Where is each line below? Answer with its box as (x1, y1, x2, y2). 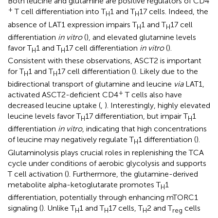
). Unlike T (41, 203, 75, 213)
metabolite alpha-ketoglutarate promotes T (8, 180, 161, 189)
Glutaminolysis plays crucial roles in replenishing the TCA (8, 147, 204, 157)
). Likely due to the (134, 66, 198, 76)
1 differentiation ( (138, 135, 196, 145)
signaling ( (8, 203, 41, 213)
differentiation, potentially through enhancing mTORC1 (8, 192, 198, 202)
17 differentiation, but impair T (85, 111, 188, 121)
